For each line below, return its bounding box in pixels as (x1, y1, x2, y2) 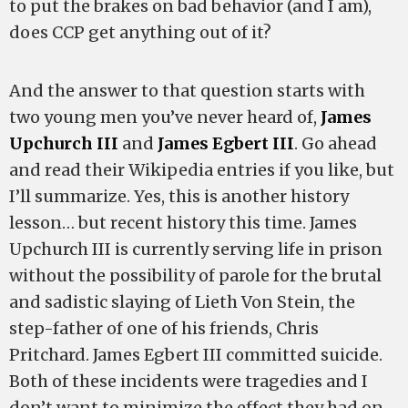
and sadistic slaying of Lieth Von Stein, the (9, 291, 355, 312)
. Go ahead (294, 133, 377, 154)
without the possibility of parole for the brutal (9, 265, 382, 286)
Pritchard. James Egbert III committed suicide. (9, 344, 382, 365)
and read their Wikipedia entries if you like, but (9, 159, 394, 180)
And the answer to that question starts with (9, 80, 365, 101)
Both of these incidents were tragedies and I (9, 371, 368, 392)
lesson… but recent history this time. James (9, 212, 357, 233)
